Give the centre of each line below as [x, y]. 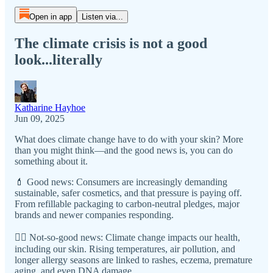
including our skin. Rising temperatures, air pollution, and [125, 249]
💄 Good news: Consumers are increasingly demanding [121, 182]
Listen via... [102, 17]
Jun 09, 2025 [40, 118]
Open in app [50, 17]
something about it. [51, 161]
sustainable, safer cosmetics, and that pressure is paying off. [128, 193]
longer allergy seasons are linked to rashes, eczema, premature [133, 260]
